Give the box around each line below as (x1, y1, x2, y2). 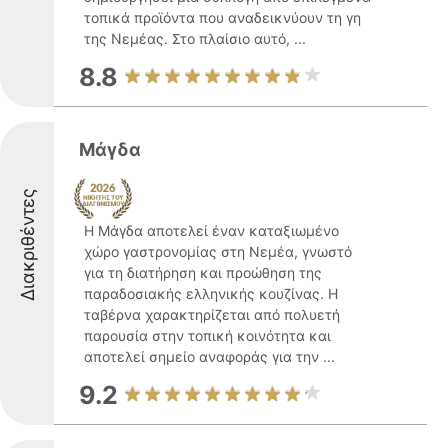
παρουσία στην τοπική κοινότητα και (84, 327, 331, 344)
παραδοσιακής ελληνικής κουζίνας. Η (84, 285, 338, 302)
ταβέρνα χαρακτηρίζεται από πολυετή (84, 306, 340, 323)
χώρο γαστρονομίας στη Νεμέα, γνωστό (84, 243, 352, 260)
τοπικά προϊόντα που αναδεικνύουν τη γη (84, 9, 361, 26)
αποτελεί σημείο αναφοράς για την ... (84, 348, 335, 365)
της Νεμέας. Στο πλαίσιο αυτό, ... (84, 30, 306, 47)
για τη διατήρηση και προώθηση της (84, 264, 322, 281)
